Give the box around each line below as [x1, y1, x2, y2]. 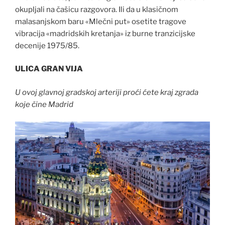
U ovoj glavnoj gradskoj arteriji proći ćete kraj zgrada [15, 87, 198, 97]
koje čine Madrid [15, 99, 73, 109]
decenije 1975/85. [15, 41, 79, 50]
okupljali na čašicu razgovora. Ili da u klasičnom [15, 5, 178, 14]
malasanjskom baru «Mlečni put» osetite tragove [15, 17, 186, 26]
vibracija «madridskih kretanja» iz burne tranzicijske [15, 29, 195, 38]
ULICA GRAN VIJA [15, 64, 83, 73]
